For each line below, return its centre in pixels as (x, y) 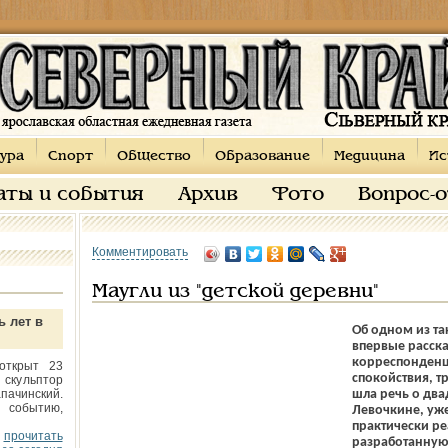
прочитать (33, 436)
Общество (153, 156)
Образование (262, 156)
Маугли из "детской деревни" (235, 292)
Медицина (369, 156)
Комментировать (139, 252)
